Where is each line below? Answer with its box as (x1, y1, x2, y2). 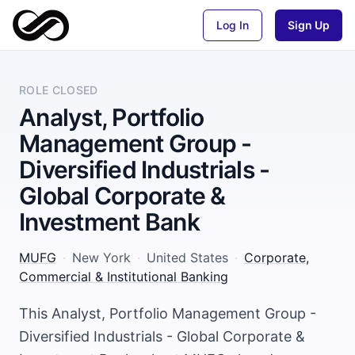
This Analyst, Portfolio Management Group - (19, 305, 316, 322)
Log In (216, 17, 249, 32)
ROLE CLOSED (19, 83, 98, 97)
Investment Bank (19, 208, 200, 236)
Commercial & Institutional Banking (19, 269, 228, 284)
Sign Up (288, 17, 330, 32)
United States (147, 250, 228, 265)
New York (72, 250, 131, 265)
